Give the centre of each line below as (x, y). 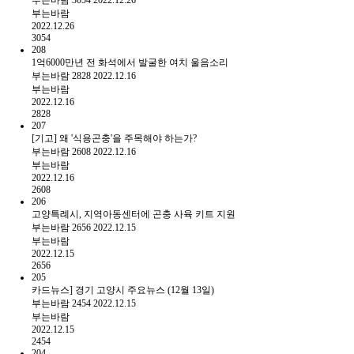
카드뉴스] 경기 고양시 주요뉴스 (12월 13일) (123, 290)
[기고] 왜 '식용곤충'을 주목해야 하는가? (114, 138)
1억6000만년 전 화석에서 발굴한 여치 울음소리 (130, 62)
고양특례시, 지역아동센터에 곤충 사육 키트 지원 (134, 214)
